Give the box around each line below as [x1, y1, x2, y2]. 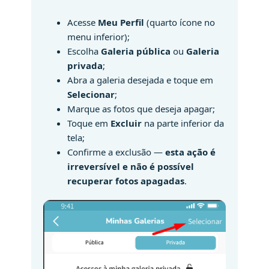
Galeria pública [101, 44, 171, 57]
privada [67, 59, 103, 71]
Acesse [67, 16, 98, 28]
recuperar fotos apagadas [67, 174, 185, 187]
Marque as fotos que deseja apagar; [67, 102, 216, 115]
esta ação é [165, 145, 216, 158]
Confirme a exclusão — [67, 145, 166, 158]
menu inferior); [67, 30, 130, 43]
